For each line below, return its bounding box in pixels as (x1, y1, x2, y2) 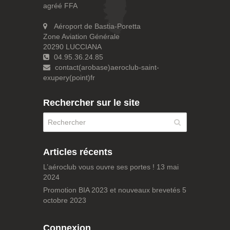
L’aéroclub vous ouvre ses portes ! (43, 163, 155, 171)
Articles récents (43, 147, 112, 158)
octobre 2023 (43, 196, 86, 205)
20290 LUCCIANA (43, 43, 102, 51)
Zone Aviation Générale (43, 32, 120, 41)
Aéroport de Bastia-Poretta (50, 22, 141, 31)
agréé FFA (43, 2, 78, 10)
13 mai (157, 163, 179, 171)
